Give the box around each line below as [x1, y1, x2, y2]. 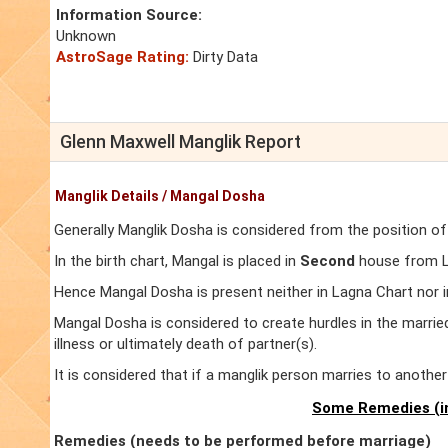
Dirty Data [189, 48, 258, 67]
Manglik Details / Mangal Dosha [55, 188, 265, 205]
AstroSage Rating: [56, 48, 189, 67]
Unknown [56, 27, 116, 46]
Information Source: [56, 6, 202, 25]
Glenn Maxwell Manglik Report [60, 131, 301, 153]
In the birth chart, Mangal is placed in [54, 252, 300, 271]
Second [300, 252, 355, 271]
